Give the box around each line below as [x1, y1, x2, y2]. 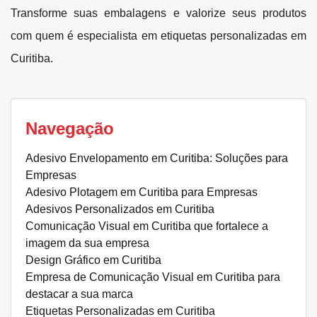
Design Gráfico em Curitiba [25, 253, 161, 266]
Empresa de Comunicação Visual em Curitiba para [25, 270, 280, 283]
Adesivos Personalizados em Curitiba [25, 202, 214, 215]
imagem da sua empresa [25, 236, 149, 249]
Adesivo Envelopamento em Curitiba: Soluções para [25, 151, 288, 164]
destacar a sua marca [25, 287, 133, 300]
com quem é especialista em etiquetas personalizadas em [11, 29, 306, 42]
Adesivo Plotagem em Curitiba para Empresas [25, 185, 258, 198]
